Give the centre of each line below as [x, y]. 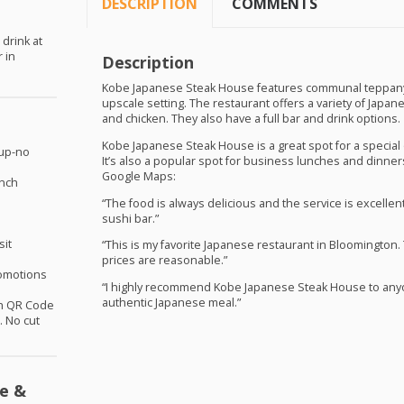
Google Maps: [138, 177]
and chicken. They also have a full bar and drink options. [251, 119]
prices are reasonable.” [164, 261]
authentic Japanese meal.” [171, 302]
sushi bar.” [130, 218]
